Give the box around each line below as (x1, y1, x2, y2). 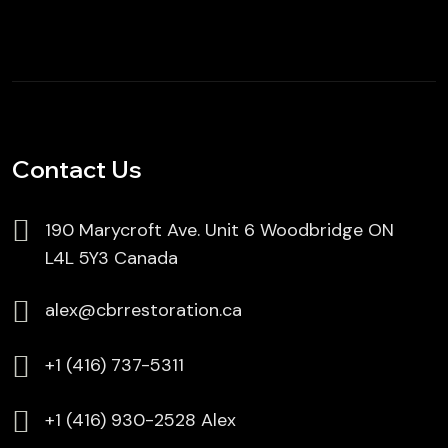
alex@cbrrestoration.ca (45, 298, 242, 322)
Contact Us (12, 154, 142, 184)
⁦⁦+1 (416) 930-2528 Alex (45, 408, 236, 432)
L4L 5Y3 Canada (45, 246, 178, 270)
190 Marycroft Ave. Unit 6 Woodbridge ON (45, 218, 394, 242)
